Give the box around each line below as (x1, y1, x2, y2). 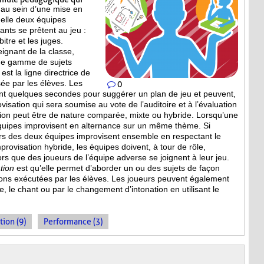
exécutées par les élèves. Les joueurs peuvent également (14, 174, 229, 184)
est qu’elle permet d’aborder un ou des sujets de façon (16, 163, 220, 173)
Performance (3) (44, 217, 103, 227)
